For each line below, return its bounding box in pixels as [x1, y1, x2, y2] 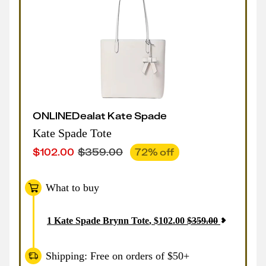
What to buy [46, 181, 99, 194]
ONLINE [33, 109, 72, 122]
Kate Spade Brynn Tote [54, 216, 149, 226]
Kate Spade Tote [33, 126, 112, 140]
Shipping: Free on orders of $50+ [46, 249, 189, 262]
